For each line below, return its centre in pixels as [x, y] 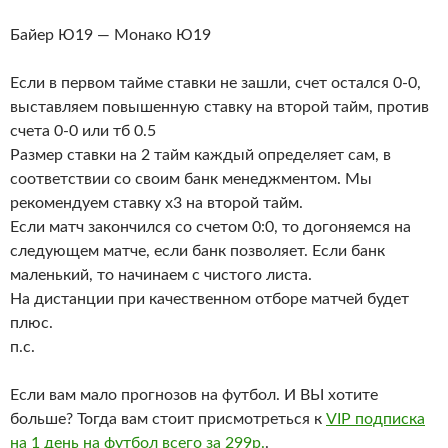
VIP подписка [375, 419]
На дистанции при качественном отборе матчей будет [209, 299]
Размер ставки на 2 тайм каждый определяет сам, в [200, 155]
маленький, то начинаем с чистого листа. [161, 275]
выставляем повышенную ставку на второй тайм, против [219, 107]
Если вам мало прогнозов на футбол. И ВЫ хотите [194, 395]
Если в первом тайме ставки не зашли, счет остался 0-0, [215, 83]
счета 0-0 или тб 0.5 [83, 131]
